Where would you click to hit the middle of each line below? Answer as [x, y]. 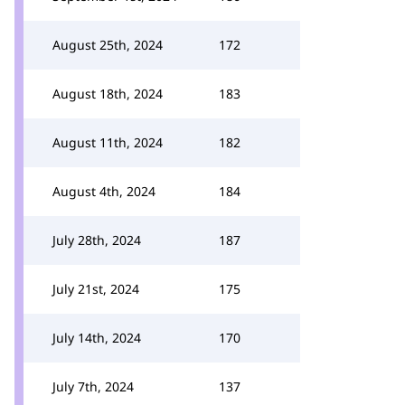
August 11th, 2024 [108, 142]
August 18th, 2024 [108, 94]
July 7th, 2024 [93, 386]
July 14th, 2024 [97, 338]
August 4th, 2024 [104, 191]
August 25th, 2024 [108, 45]
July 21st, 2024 [96, 289]
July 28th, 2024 [97, 240]
